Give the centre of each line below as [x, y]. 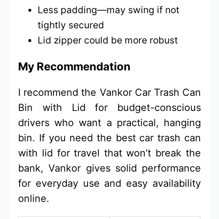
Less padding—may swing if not [109, 10]
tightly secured [71, 25]
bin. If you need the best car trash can [109, 138]
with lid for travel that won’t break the [109, 153]
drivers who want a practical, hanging [109, 122]
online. [34, 198]
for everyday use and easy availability [109, 183]
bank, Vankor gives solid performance [109, 168]
